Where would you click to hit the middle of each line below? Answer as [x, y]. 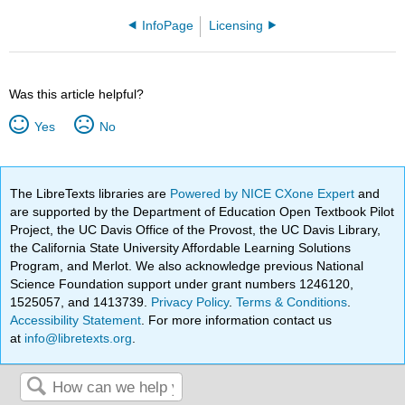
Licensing [236, 25]
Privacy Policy [190, 301]
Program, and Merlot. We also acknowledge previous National [187, 265]
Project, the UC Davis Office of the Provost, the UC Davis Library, [196, 229]
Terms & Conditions [292, 301]
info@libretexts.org [77, 338]
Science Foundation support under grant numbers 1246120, [182, 283]
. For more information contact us [237, 320]
